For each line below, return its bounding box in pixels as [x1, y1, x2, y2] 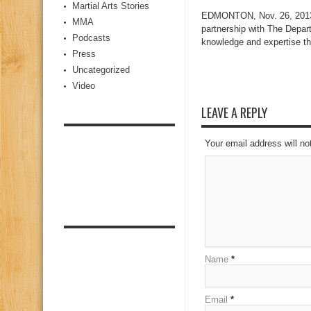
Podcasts [72, 33, 110, 43]
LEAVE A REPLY [201, 103, 267, 121]
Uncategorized [72, 65, 130, 75]
